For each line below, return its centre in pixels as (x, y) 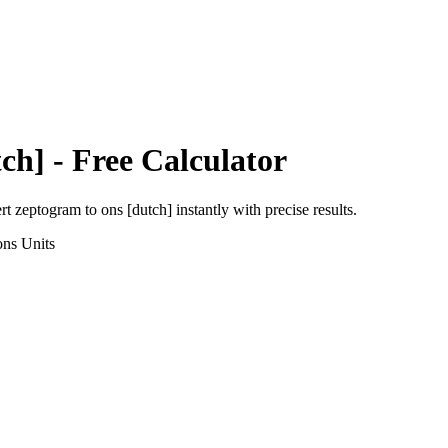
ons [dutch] (136, 209)
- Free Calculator (166, 160)
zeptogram (48, 209)
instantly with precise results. (264, 209)
